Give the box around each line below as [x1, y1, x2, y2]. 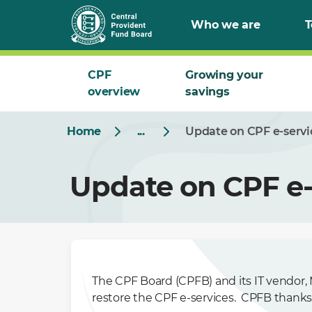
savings [185, 85, 230, 98]
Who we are [191, 18, 260, 31]
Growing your [185, 68, 263, 81]
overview [88, 85, 140, 98]
